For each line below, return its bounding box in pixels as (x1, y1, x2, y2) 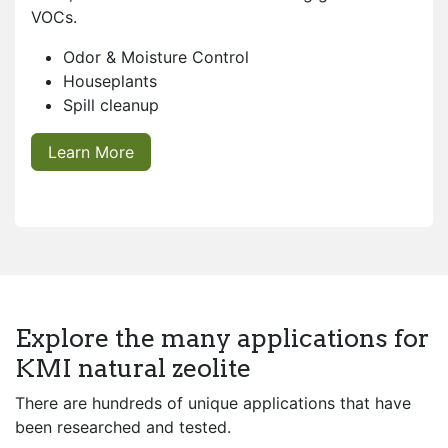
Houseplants (63, 71, 157, 92)
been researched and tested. (15, 417, 231, 438)
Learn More (48, 142, 134, 163)
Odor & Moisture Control (63, 47, 249, 68)
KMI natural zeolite (15, 353, 251, 384)
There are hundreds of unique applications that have (15, 393, 411, 414)
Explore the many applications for (15, 323, 429, 354)
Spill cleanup (63, 95, 159, 116)
